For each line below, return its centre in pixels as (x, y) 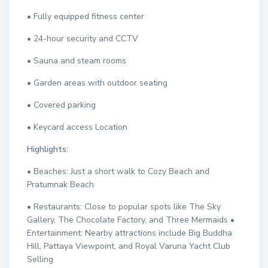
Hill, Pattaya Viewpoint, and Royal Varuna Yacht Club (129, 246)
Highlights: (48, 149)
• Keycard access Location (77, 127)
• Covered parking (62, 105)
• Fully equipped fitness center (86, 16)
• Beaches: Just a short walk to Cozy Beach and (118, 171)
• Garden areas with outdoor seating (98, 83)
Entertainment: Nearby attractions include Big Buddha (130, 233)
